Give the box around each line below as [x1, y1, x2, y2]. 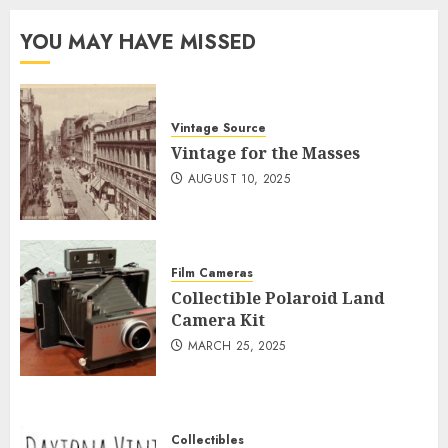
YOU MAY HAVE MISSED [20, 28, 256, 57]
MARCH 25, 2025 [187, 337, 286, 355]
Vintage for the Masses [171, 142, 360, 164]
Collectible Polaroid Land [171, 287, 385, 309]
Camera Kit [171, 309, 265, 331]
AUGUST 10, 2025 [187, 170, 291, 188]
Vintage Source [171, 119, 266, 137]
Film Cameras [171, 264, 253, 282]
